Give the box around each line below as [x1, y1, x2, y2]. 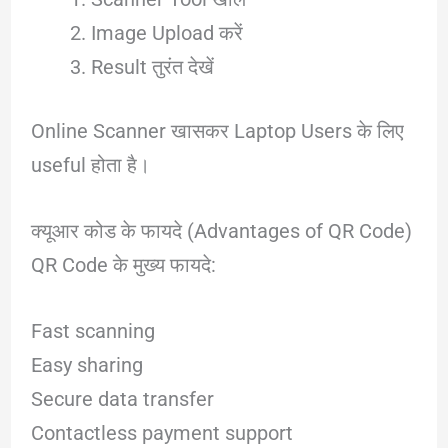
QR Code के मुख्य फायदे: [30, 252, 216, 277]
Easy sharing [30, 352, 143, 377]
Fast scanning [30, 318, 155, 343]
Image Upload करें [90, 20, 243, 45]
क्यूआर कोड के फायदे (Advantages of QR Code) [30, 218, 412, 243]
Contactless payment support [30, 420, 293, 445]
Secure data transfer [30, 386, 214, 411]
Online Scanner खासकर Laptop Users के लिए [30, 118, 404, 143]
